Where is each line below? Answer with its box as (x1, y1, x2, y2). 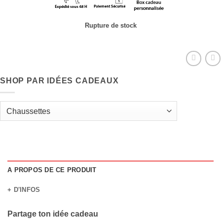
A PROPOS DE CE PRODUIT (7, 166, 97, 174)
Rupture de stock (84, 22, 137, 30)
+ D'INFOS (7, 186, 40, 194)
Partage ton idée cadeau (7, 210, 98, 219)
